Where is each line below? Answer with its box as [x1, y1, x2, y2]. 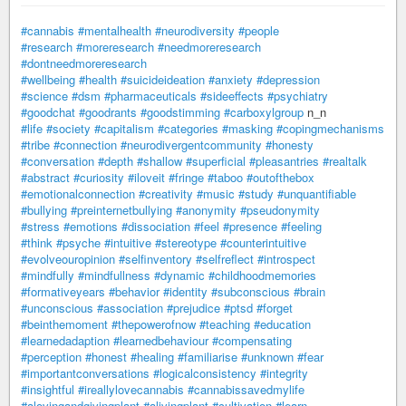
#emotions [63, 217, 118, 235]
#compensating [212, 332, 292, 349]
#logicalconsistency [153, 364, 256, 382]
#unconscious [21, 299, 93, 316]
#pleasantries [249, 152, 319, 169]
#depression [256, 71, 320, 88]
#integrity [260, 364, 308, 382]
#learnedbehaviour [113, 332, 208, 349]
